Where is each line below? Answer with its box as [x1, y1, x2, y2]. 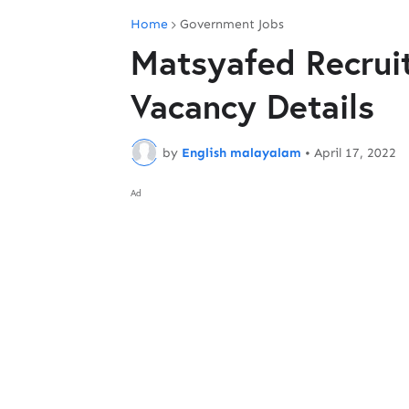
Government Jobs [180, 16, 284, 32]
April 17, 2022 [314, 144, 396, 161]
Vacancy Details [131, 84, 374, 128]
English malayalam [182, 144, 301, 161]
